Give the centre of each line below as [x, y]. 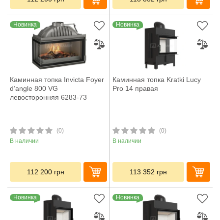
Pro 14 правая [135, 89]
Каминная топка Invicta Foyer [57, 80]
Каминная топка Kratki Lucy [157, 80]
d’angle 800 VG [34, 89]
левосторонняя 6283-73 [48, 97]
